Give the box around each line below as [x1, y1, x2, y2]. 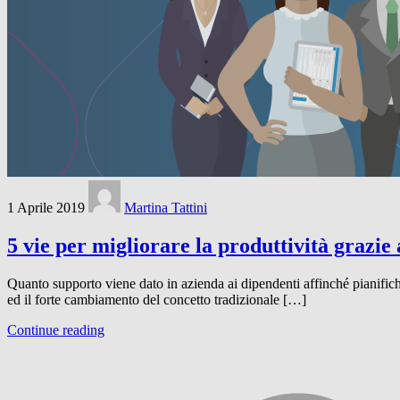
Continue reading [7, 321, 104, 337]
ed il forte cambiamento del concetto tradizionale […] [7, 291, 306, 307]
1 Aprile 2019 [7, 199, 85, 215]
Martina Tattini [124, 199, 207, 215]
